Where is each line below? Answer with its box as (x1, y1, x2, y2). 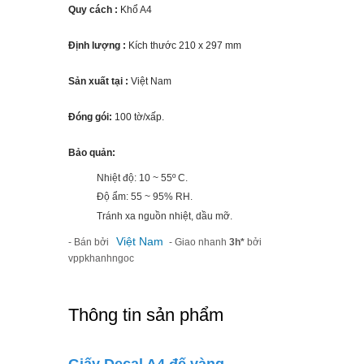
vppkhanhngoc (68, 252, 134, 264)
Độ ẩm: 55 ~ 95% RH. (97, 191, 193, 203)
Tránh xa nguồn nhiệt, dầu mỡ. (97, 210, 232, 222)
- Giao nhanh (169, 236, 229, 248)
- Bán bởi (68, 236, 114, 248)
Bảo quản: (68, 147, 115, 158)
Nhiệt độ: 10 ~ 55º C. (97, 172, 188, 184)
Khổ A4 (120, 4, 152, 15)
